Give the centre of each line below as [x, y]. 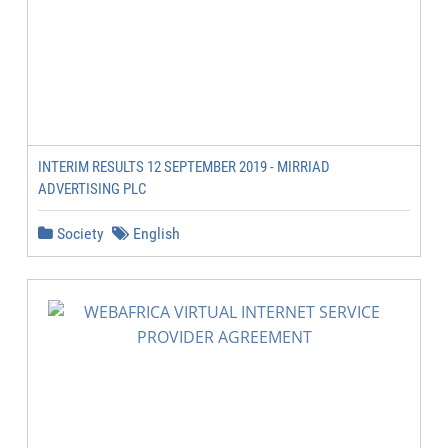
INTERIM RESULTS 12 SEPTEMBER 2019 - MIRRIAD [184, 167]
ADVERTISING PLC [92, 189]
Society [78, 233]
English [154, 233]
